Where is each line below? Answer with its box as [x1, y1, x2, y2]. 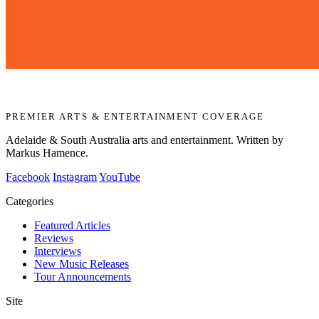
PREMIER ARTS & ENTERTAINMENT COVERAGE [6, 112, 264, 122]
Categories [6, 195, 53, 208]
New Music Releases [34, 258, 129, 271]
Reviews [34, 232, 73, 245]
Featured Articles [34, 219, 110, 232]
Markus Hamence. [6, 147, 88, 159]
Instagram [53, 171, 97, 184]
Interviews [34, 245, 81, 258]
